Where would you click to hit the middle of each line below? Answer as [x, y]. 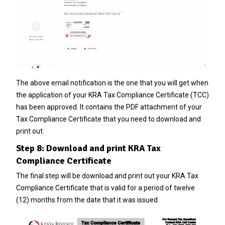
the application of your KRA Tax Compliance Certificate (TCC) [112, 95]
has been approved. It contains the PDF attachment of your [109, 107]
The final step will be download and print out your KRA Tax [107, 176]
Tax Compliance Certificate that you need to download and [108, 119]
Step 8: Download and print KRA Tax [88, 148]
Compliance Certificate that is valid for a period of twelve [105, 188]
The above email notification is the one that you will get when [112, 83]
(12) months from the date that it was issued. [87, 200]
